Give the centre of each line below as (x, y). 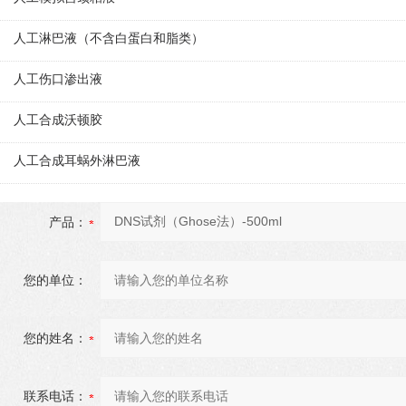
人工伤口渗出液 (58, 79)
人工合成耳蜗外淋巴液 (77, 160)
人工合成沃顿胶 (58, 120)
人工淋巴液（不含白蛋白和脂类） (109, 38)
